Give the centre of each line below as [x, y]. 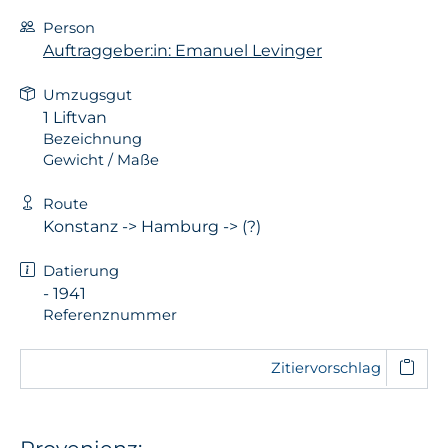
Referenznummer [110, 314]
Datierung [81, 270]
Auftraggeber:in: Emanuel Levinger [182, 50]
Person [69, 27]
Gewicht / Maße [101, 159]
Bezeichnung [92, 138]
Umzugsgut [87, 94]
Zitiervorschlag [325, 367]
